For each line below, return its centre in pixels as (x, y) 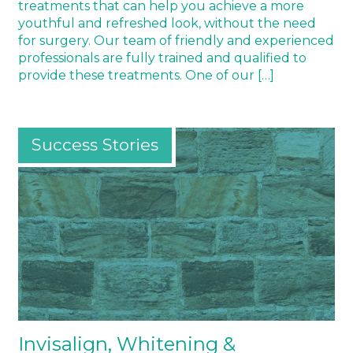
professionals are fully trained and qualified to (162, 58)
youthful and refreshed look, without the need (167, 23)
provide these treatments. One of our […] (146, 75)
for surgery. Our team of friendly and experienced (176, 40)
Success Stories (95, 145)
